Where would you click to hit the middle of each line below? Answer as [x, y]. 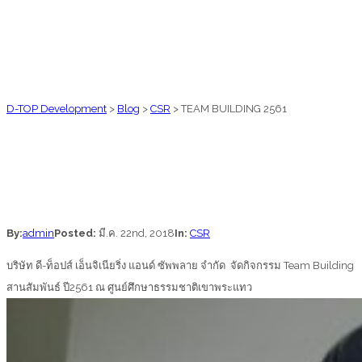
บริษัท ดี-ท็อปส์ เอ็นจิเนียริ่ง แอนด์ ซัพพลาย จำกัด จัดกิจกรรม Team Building [180, 266]
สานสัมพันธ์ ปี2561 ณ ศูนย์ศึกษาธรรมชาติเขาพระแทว [130, 288]
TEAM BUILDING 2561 [234, 109]
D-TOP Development [57, 109]
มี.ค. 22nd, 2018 [137, 234]
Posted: [76, 234]
